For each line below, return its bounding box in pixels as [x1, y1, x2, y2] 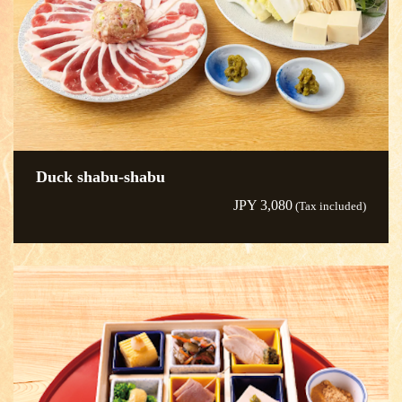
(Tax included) [293, 199, 366, 213]
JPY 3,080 [233, 197, 293, 213]
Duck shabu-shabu [36, 167, 165, 186]
